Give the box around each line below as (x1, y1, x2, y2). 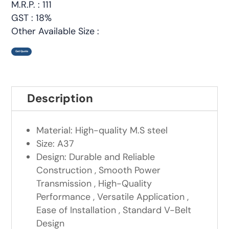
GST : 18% (11, 12, 52, 25)
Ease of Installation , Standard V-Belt (36, 204, 192, 217)
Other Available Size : (11, 25, 100, 38)
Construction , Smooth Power (36, 164, 161, 177)
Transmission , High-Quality (36, 177, 152, 190)
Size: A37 (36, 138, 75, 150)
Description (27, 91, 94, 106)
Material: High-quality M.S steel (36, 124, 168, 137)
